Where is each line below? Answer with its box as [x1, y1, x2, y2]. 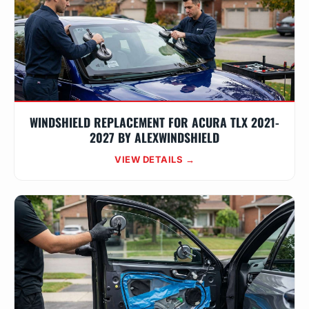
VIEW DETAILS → [114, 154, 195, 165]
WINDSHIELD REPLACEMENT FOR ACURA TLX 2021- [30, 113, 279, 131]
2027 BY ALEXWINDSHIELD [90, 128, 219, 146]
